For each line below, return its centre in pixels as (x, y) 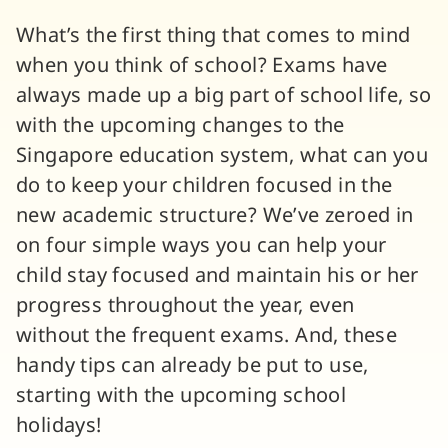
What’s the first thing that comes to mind (213, 36)
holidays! (59, 426)
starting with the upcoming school (181, 396)
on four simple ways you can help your (201, 246)
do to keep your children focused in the (204, 186)
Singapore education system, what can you (222, 156)
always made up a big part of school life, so (224, 96)
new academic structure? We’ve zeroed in (215, 216)
